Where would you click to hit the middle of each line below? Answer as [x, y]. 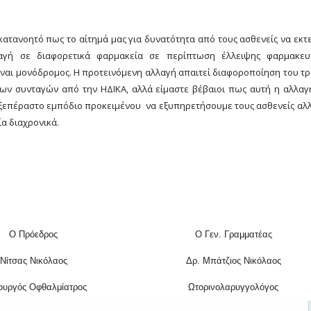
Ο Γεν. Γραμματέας [233, 234]
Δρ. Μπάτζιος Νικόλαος [233, 261]
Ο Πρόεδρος [33, 234]
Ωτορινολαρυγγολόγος [233, 287]
